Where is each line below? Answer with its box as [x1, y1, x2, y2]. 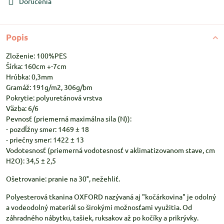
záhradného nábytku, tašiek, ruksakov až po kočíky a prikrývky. [6, 213, 198, 222]
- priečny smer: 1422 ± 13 [6, 135, 84, 144]
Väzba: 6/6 [6, 103, 38, 112]
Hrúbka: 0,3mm [6, 72, 53, 81]
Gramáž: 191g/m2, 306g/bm [6, 82, 92, 91]
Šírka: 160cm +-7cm [6, 61, 66, 70]
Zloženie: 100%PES [6, 51, 66, 60]
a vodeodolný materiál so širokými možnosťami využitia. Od [6, 202, 192, 211]
